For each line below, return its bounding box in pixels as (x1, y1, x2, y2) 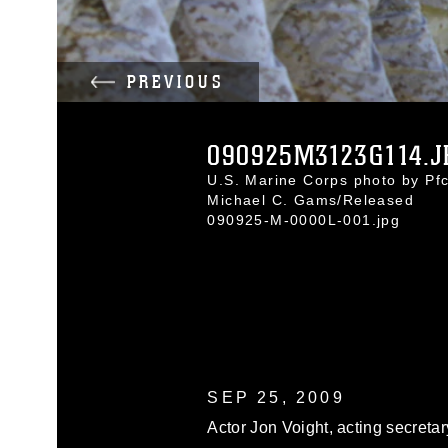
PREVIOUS (126, 71, 225, 93)
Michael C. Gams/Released (207, 192, 415, 208)
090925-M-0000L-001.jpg (207, 212, 401, 228)
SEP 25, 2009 (207, 389, 345, 406)
